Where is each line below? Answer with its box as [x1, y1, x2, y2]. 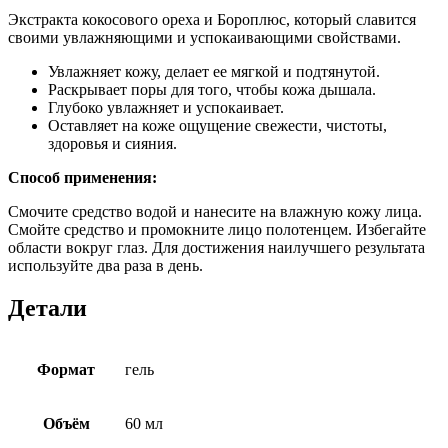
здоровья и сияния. [48, 134, 177, 152]
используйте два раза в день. [8, 256, 203, 274]
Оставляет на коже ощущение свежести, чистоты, [48, 116, 387, 134]
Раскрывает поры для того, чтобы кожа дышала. [48, 80, 376, 98]
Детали [8, 294, 87, 321]
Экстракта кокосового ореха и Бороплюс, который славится [8, 10, 416, 28]
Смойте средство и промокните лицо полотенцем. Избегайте [8, 220, 426, 238]
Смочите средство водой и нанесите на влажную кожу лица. [8, 202, 422, 220]
